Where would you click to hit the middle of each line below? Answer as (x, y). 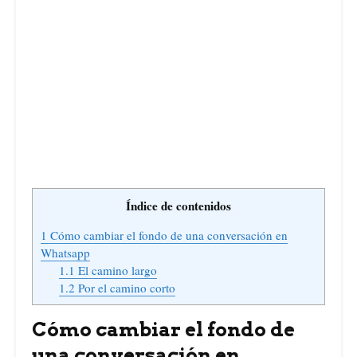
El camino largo (116, 270)
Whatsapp (65, 252)
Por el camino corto (125, 287)
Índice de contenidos (178, 205)
